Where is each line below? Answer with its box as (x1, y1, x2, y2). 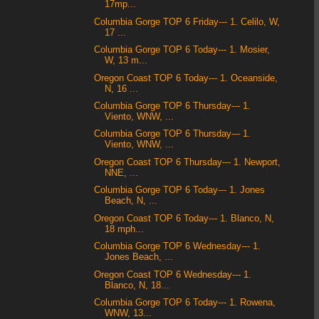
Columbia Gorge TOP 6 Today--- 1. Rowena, (94, 297, 276, 308)
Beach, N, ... (105, 196, 158, 206)
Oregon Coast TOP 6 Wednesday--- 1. (94, 269, 252, 280)
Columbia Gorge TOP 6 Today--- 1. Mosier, (94, 45, 271, 56)
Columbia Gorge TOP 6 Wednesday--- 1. (94, 241, 261, 252)
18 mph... (105, 224, 145, 234)
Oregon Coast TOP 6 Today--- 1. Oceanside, (94, 73, 278, 83)
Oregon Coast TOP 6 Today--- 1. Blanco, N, (94, 213, 275, 224)
